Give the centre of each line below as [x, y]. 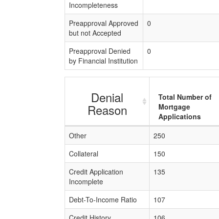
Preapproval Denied [100, 51]
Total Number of [185, 97]
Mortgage [174, 107]
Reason [107, 110]
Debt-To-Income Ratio [103, 199]
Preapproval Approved [104, 23]
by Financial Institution [103, 61]
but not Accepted [95, 33]
